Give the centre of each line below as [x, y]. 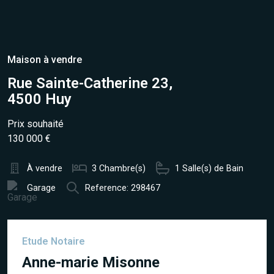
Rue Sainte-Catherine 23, [90, 83]
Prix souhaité [35, 124]
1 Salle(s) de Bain [209, 168]
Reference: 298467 [123, 188]
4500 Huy [39, 99]
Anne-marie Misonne [91, 262]
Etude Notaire [54, 241]
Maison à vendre [45, 60]
